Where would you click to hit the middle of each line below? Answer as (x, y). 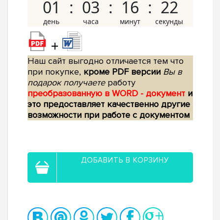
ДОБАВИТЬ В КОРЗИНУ (125, 160)
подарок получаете (66, 83)
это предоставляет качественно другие (109, 104)
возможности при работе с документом (109, 115)
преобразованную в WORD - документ (108, 94)
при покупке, (55, 72)
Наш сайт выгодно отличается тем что (106, 61)
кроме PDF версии (122, 72)
